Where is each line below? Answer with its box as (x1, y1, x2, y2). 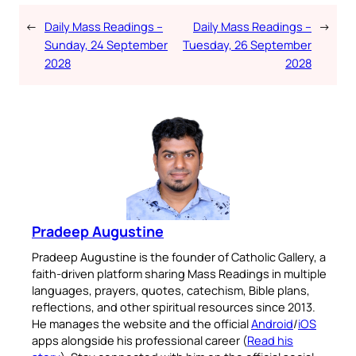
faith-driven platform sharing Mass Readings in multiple (32, 265, 327, 281)
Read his (247, 331, 293, 348)
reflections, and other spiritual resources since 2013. (32, 298, 315, 315)
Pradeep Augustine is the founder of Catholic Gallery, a (32, 248, 326, 265)
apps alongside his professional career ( (32, 331, 247, 348)
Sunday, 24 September (44, 36, 168, 52)
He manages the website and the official (32, 315, 251, 331)
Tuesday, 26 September (183, 36, 311, 52)
